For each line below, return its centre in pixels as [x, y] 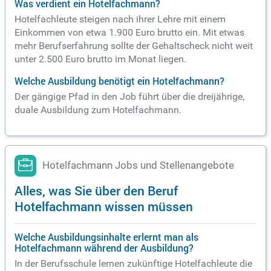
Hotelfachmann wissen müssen [104, 206]
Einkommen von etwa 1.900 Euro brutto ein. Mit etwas [129, 32]
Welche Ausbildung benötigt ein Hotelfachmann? [119, 81]
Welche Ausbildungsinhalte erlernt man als [106, 237]
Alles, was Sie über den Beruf [96, 190]
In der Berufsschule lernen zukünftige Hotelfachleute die [133, 263]
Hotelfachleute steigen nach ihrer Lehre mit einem [120, 19]
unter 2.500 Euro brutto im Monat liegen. [100, 59]
